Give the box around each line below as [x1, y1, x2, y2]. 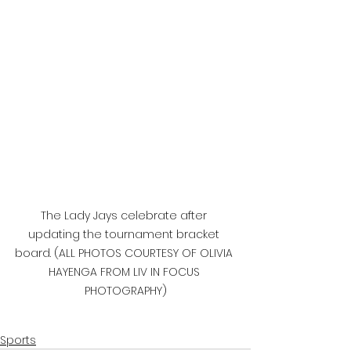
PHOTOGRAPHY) [84, 282, 167, 299]
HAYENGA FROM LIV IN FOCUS [48, 263, 203, 280]
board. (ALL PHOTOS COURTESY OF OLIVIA [15, 244, 236, 261]
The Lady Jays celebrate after [41, 207, 210, 223]
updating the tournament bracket [28, 226, 223, 242]
